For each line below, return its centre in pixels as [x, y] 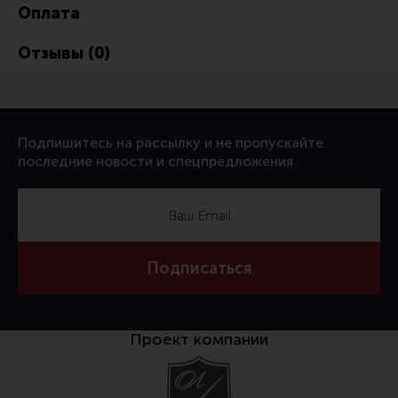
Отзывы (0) [64, 53]
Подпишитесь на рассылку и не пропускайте [171, 143]
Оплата [49, 13]
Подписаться [199, 268]
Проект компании [199, 339]
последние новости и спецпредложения [155, 161]
